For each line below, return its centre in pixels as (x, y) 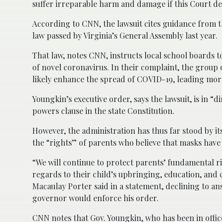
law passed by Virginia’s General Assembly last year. (125, 35)
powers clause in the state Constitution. (103, 111)
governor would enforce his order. (95, 198)
